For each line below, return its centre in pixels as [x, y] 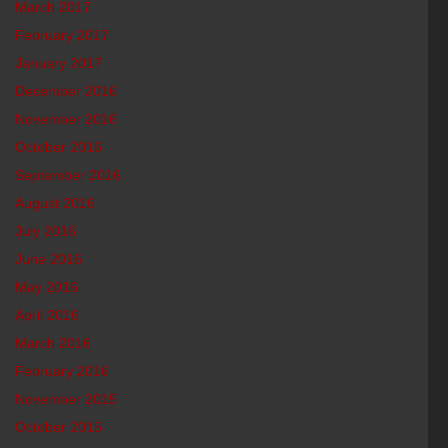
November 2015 [66, 399]
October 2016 [59, 147]
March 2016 [53, 343]
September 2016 [68, 175]
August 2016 [55, 203]
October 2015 [59, 427]
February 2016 [62, 371]
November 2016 [66, 119]
